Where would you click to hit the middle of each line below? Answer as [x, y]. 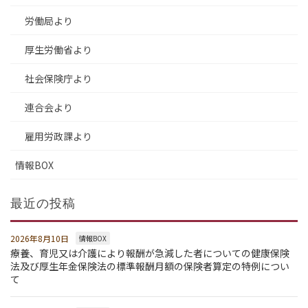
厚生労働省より [58, 49]
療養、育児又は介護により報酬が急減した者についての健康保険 [150, 253]
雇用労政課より [58, 136]
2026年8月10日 [40, 238]
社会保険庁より [58, 78]
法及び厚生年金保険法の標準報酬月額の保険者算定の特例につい [150, 266]
